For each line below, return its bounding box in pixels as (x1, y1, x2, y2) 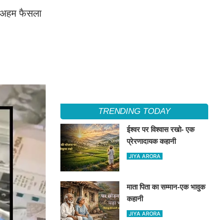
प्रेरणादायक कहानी (127, 137, 176, 145)
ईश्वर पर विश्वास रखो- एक (127, 125, 195, 134)
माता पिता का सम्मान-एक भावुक (127, 183, 206, 191)
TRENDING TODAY (98, 107, 170, 116)
